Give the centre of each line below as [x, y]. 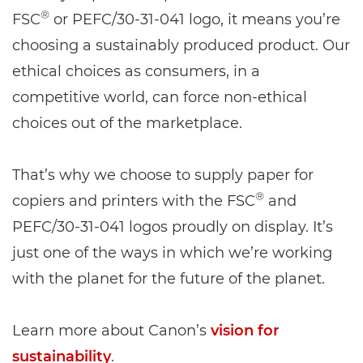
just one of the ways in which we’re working [172, 253]
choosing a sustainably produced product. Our [181, 46]
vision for [245, 331]
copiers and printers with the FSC [134, 201]
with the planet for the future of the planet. [169, 279]
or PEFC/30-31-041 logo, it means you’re [195, 20]
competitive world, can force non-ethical [160, 98]
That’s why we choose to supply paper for [163, 175]
